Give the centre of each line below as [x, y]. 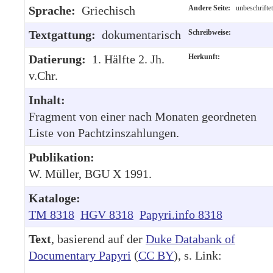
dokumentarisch [141, 34]
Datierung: [60, 59]
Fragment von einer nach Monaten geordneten [143, 116]
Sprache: [55, 10]
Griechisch [108, 10]
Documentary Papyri [80, 255]
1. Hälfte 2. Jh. [128, 59]
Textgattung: [65, 34]
